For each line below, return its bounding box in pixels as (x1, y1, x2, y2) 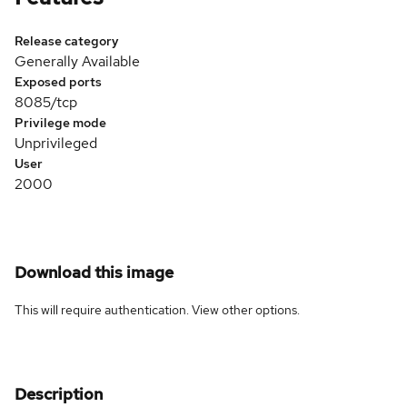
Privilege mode (15, 114, 106, 131)
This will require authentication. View (15, 301, 222, 318)
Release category (15, 32, 119, 49)
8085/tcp (15, 92, 77, 112)
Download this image (15, 261, 174, 283)
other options (222, 301, 297, 318)
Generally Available (15, 51, 140, 71)
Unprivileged (15, 133, 97, 153)
